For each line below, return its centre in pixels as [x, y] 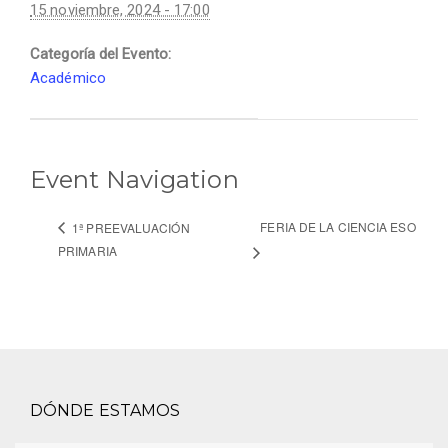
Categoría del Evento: [101, 54]
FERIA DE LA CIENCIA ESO [338, 227]
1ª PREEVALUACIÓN [129, 227]
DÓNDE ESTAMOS [105, 411]
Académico [68, 78]
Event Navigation [134, 180]
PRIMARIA [87, 251]
